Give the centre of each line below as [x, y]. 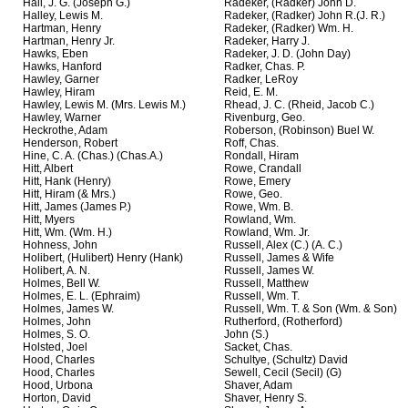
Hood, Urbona [58, 386]
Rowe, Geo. [253, 194]
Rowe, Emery [257, 182]
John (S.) [246, 335]
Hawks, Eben [56, 54]
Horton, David [57, 398]
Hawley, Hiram [59, 92]
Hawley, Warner [62, 118]
